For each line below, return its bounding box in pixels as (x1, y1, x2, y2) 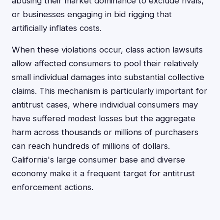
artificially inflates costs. (12, 23, 102, 33)
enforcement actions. (12, 182, 93, 192)
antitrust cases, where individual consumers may (12, 100, 198, 110)
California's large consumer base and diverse (12, 155, 185, 165)
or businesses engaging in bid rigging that (12, 9, 172, 19)
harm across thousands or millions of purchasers (12, 127, 198, 137)
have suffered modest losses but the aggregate (12, 113, 195, 123)
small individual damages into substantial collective (12, 72, 204, 82)
